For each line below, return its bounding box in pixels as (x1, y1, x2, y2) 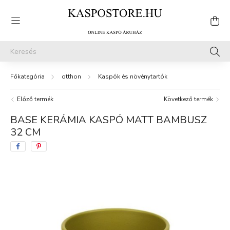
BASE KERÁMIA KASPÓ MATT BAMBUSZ (10, 113, 207, 127)
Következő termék (164, 95, 215, 103)
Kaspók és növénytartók (98, 72, 167, 81)
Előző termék (17, 95, 53, 103)
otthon (62, 72, 81, 81)
